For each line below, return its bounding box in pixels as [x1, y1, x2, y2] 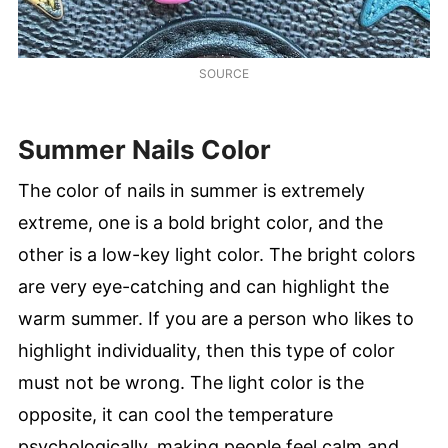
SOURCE [199, 66, 249, 82]
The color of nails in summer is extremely [18, 180, 365, 202]
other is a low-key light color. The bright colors [18, 244, 415, 266]
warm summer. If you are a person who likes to [18, 308, 414, 330]
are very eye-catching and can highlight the [18, 276, 389, 298]
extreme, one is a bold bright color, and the [18, 212, 383, 234]
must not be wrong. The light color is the [18, 372, 364, 394]
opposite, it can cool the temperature [18, 404, 333, 426]
